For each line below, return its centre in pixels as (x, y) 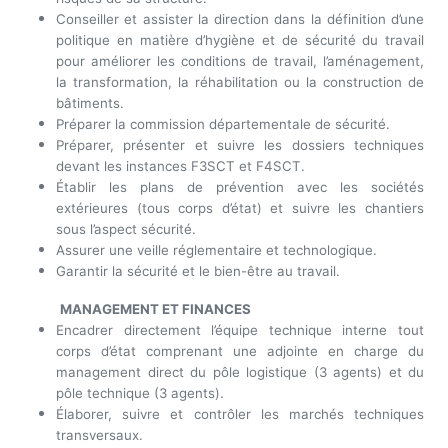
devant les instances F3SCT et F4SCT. (180, 166)
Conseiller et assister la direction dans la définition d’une (240, 19)
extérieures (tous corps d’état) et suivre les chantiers (240, 208)
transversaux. (99, 435)
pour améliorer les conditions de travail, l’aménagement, (240, 61)
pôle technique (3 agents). (140, 393)
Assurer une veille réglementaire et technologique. (216, 250)
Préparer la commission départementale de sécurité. (223, 124)
